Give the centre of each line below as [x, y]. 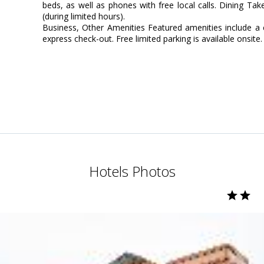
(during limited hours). [84, 16]
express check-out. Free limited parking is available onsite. [152, 39]
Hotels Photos [132, 171]
